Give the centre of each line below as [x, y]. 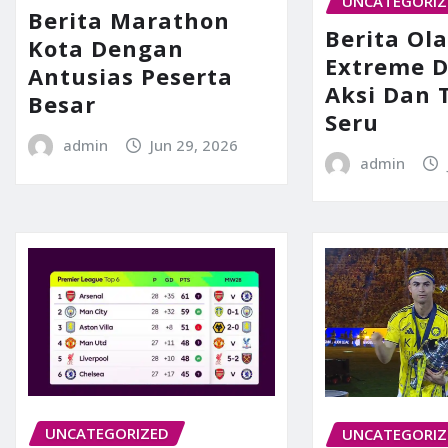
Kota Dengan [106, 48]
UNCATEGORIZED [107, 432]
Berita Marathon [129, 20]
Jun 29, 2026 [194, 145]
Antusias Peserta [130, 76]
